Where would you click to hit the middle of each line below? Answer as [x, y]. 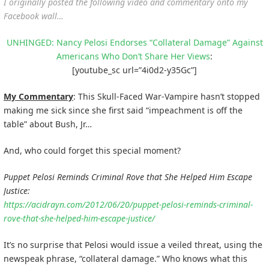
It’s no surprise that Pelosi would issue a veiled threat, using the [133, 244]
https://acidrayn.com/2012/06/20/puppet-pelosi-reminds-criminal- [128, 204]
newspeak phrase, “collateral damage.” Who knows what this [125, 258]
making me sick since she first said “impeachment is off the [123, 110]
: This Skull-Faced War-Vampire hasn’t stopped [167, 96]
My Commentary [38, 96]
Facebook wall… [34, 16]
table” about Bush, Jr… [48, 124]
